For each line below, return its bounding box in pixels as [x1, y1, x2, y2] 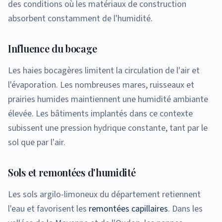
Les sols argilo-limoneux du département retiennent [8, 188, 201, 201]
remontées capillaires [87, 202, 168, 215]
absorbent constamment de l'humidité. [8, 12, 153, 25]
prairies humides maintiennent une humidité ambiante [8, 93, 208, 106]
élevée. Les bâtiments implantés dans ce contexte [8, 107, 193, 120]
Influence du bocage [8, 41, 97, 55]
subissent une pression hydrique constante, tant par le [8, 121, 208, 134]
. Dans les [168, 202, 203, 215]
